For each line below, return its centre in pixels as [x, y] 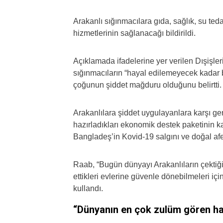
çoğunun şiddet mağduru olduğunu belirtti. [147, 85]
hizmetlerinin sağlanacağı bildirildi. [134, 33]
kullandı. [88, 188]
